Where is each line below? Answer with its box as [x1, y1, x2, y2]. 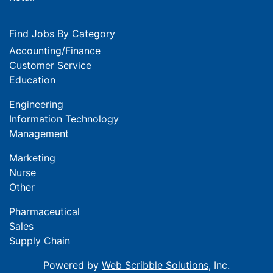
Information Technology [9, 112, 119, 125]
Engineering [9, 97, 63, 110]
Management [9, 127, 69, 140]
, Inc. [208, 258, 230, 271]
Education [9, 73, 55, 86]
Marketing [9, 151, 55, 164]
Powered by [43, 258, 102, 271]
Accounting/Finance [9, 44, 101, 57]
